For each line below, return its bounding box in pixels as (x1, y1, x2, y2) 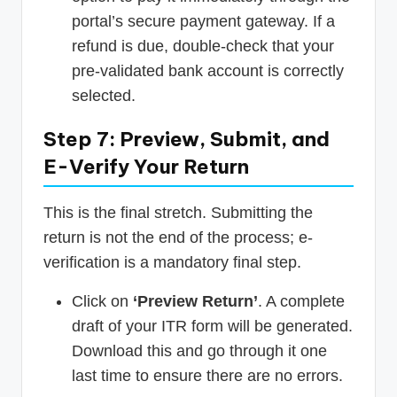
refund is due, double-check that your (72, 36, 334, 55)
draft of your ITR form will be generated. (72, 316, 353, 335)
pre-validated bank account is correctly (72, 61, 344, 80)
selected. (72, 86, 136, 105)
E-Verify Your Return (43, 153, 249, 179)
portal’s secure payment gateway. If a (72, 12, 335, 30)
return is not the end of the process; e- (43, 228, 313, 246)
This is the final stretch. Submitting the (43, 203, 313, 222)
